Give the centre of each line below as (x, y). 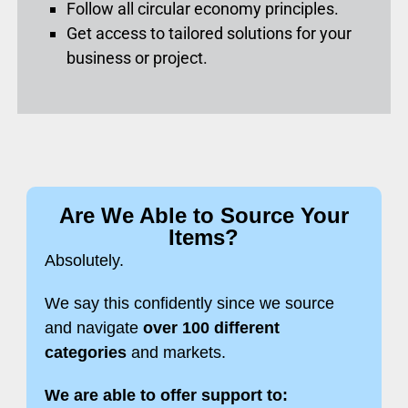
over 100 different (211, 328)
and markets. (176, 353)
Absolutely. (84, 261)
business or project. (138, 58)
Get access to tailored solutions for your (209, 34)
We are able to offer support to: (166, 396)
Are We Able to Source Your (204, 216)
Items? (204, 238)
